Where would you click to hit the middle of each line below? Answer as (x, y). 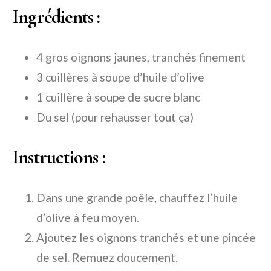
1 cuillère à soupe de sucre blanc (118, 97)
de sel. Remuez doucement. (107, 258)
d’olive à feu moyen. (88, 218)
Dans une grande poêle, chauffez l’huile (137, 198)
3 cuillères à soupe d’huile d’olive (120, 77)
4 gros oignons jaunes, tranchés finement (141, 57)
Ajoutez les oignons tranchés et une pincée (146, 238)
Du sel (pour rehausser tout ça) (115, 117)
